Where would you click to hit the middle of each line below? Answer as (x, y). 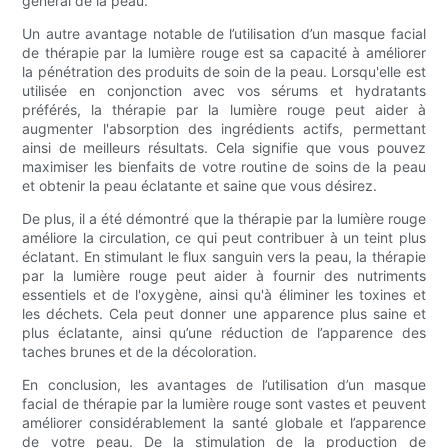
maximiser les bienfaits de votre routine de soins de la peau (224, 167)
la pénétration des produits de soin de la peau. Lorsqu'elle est (224, 72)
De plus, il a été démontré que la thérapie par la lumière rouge (224, 219)
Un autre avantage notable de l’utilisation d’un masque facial (224, 34)
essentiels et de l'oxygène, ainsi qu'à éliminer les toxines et (224, 295)
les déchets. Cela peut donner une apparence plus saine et (224, 314)
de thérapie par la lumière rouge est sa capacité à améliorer (224, 53)
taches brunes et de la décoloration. (140, 352)
